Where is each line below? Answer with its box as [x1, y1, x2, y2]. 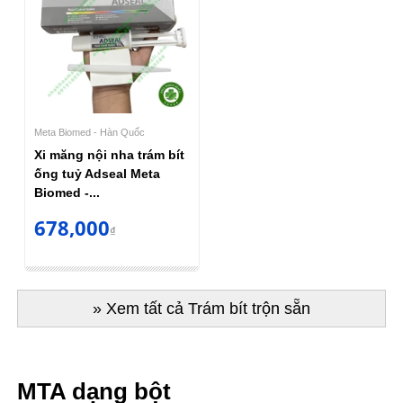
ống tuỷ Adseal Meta [33, 166, 160, 181]
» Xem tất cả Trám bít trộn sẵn [92, 300, 310, 318]
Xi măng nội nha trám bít [33, 147, 184, 162]
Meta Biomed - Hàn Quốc [33, 126, 145, 138]
